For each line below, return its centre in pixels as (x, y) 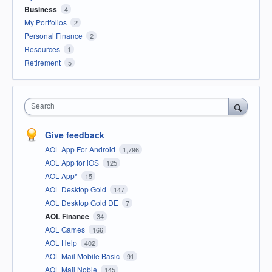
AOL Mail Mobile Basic (83, 256)
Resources (42, 49)
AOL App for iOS (73, 163)
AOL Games (66, 229)
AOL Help (62, 243)
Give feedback (75, 135)
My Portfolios (46, 22)
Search (43, 106)
